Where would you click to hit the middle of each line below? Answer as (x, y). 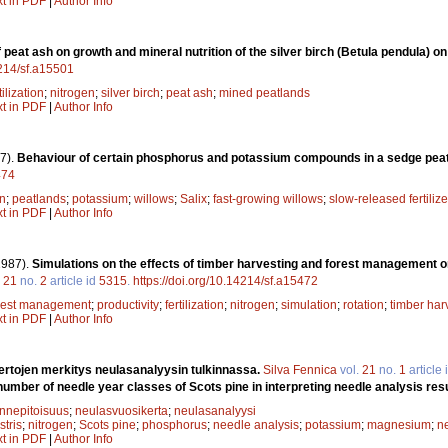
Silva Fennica (300, 369)
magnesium (399, 424)
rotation (363, 304)
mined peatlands (264, 92)
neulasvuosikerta (121, 410)
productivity (128, 304)
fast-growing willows (268, 198)
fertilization (194, 304)
